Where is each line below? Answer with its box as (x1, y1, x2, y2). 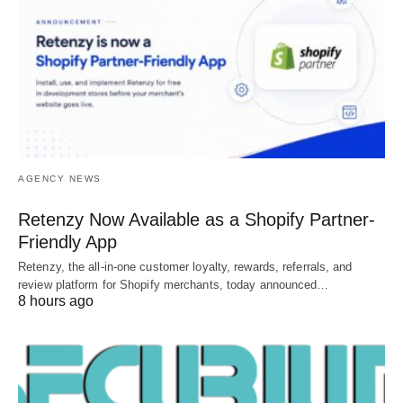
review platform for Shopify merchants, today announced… (18, 277, 329, 291)
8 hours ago (18, 292, 94, 309)
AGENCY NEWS (18, 173, 102, 184)
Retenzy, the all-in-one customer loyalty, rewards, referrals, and (18, 259, 353, 273)
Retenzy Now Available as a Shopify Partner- (18, 209, 375, 229)
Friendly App (18, 231, 117, 252)
